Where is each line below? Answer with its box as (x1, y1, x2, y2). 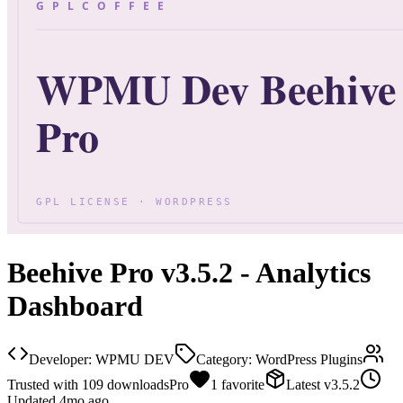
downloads (107, 376, 169, 392)
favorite (221, 376, 264, 392)
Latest (286, 376, 320, 392)
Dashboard (7, 290, 143, 323)
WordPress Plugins (255, 351, 363, 367)
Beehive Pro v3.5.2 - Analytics (7, 256, 371, 290)
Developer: (29, 351, 92, 367)
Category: (196, 351, 252, 367)
